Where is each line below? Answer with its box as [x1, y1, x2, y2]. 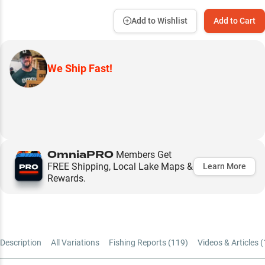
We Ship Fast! [47, 62, 112, 75]
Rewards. [47, 172, 86, 184]
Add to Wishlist [131, 15, 188, 25]
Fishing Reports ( [109, 237, 171, 247]
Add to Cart [214, 15, 256, 25]
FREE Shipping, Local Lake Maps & [47, 160, 193, 172]
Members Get [114, 148, 172, 160]
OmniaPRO [47, 147, 114, 162]
